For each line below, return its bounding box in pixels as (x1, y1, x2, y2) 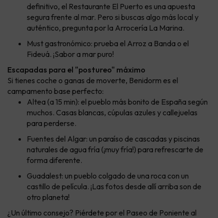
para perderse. (27, 118, 76, 128)
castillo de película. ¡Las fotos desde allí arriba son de (27, 182, 201, 192)
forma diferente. (27, 155, 82, 165)
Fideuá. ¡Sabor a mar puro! (27, 49, 114, 59)
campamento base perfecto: (7, 86, 104, 96)
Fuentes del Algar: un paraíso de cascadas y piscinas (27, 134, 200, 144)
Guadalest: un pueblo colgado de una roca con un (27, 171, 189, 181)
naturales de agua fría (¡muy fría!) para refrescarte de (27, 145, 203, 155)
